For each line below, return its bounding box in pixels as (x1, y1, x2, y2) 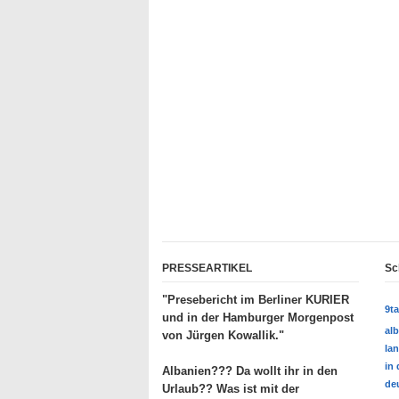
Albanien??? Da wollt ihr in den (162, 363, 338, 378)
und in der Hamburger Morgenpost (162, 310, 354, 324)
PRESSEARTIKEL (162, 261, 252, 274)
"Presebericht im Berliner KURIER (162, 292, 349, 306)
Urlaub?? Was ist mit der (162, 381, 299, 395)
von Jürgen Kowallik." (162, 328, 284, 342)
